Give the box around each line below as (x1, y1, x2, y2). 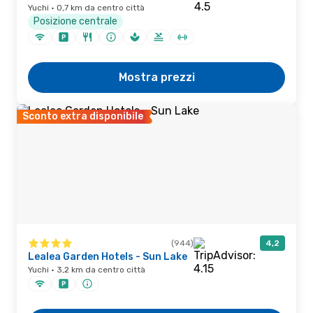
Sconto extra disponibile (22, 110, 143, 122)
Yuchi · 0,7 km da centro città (28, 3, 145, 13)
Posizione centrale (34, 15, 117, 27)
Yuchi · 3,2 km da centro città (28, 265, 145, 275)
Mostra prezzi (118, 71, 195, 84)
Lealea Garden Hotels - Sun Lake (28, 251, 187, 263)
